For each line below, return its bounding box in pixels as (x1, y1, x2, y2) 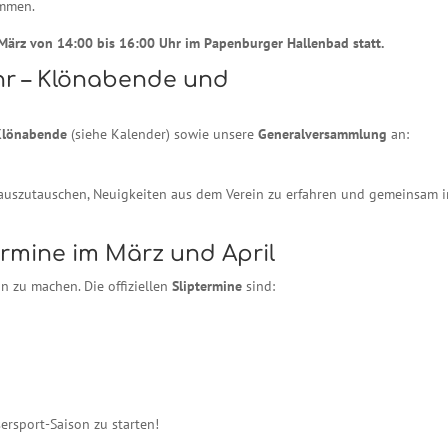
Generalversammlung (258, 125, 388, 144)
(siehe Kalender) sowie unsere (67, 125, 259, 144)
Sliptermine (172, 277, 243, 296)
